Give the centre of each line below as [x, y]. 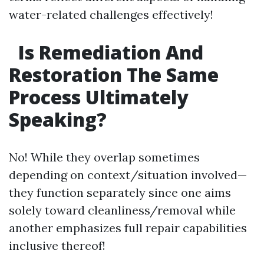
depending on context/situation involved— [128, 175]
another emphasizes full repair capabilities [128, 228]
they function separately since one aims [120, 192]
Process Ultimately [99, 97]
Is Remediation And [108, 52]
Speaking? [58, 119]
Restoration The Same [114, 75]
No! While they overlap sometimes [104, 157]
